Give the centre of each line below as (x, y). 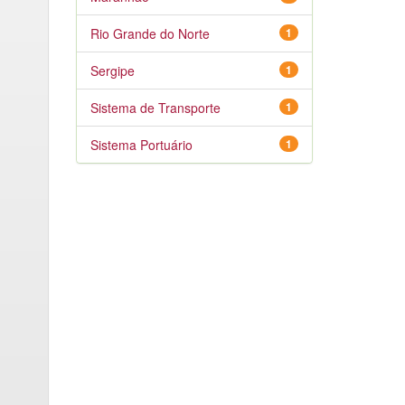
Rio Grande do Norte (150, 33)
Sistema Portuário (141, 145)
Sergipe (112, 71)
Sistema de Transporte (155, 108)
